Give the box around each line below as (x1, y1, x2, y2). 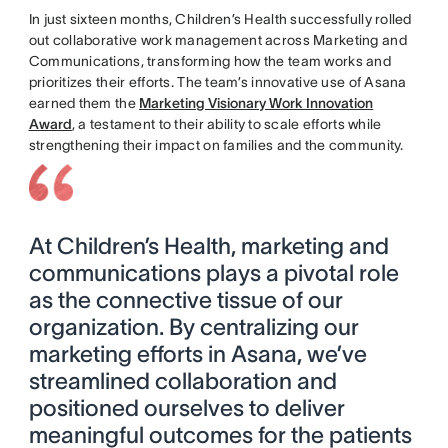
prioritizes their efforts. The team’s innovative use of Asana (28, 73, 407, 90)
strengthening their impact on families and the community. (28, 136, 404, 153)
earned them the (28, 94, 136, 111)
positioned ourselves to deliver (28, 394, 345, 421)
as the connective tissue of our (28, 286, 343, 313)
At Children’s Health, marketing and (28, 232, 389, 259)
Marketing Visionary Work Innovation (139, 94, 374, 111)
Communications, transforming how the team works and (28, 52, 391, 69)
